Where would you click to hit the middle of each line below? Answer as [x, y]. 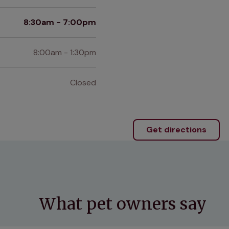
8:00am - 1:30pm [65, 53]
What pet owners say [123, 204]
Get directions [176, 130]
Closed [83, 83]
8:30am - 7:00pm [60, 22]
